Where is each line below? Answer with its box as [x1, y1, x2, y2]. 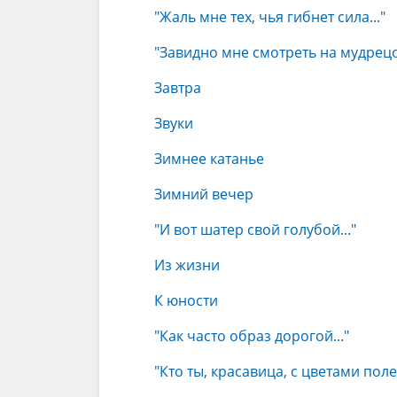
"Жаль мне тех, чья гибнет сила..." [154, 7, 385, 27]
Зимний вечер [154, 184, 253, 204]
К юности [154, 291, 218, 310]
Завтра [154, 78, 201, 97]
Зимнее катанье [154, 149, 264, 168]
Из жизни [154, 255, 220, 275]
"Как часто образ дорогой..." [154, 326, 349, 346]
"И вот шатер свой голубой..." [154, 220, 356, 239]
